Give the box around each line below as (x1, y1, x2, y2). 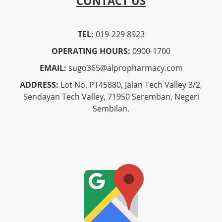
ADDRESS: (20, 79, 58, 91)
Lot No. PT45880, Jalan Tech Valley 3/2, (58, 79, 202, 91)
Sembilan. (93, 103, 129, 114)
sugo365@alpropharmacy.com (66, 62, 183, 74)
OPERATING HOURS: (52, 46, 130, 57)
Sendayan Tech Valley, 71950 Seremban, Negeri (23, 91, 199, 103)
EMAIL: (39, 62, 66, 74)
